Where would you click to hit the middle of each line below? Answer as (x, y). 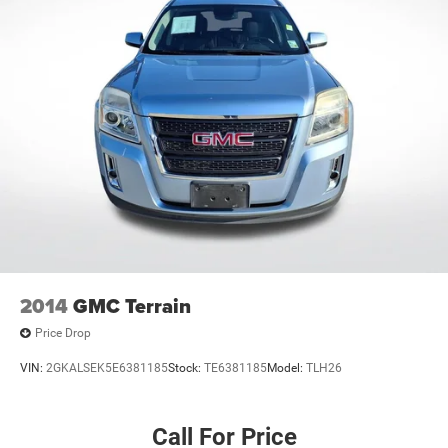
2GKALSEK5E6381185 (107, 368)
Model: (286, 368)
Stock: (186, 368)
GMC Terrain (132, 305)
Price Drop (63, 333)
